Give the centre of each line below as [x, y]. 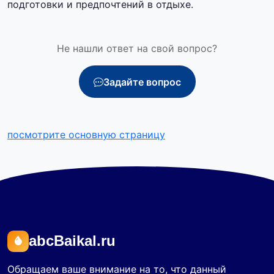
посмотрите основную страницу [86, 135]
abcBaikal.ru [72, 241]
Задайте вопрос [142, 82]
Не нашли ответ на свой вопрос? [137, 49]
